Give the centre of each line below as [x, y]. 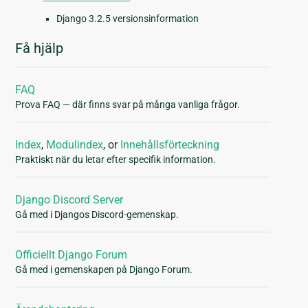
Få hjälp [40, 48]
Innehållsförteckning [170, 145]
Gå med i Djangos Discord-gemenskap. [97, 215]
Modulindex [75, 145]
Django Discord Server [69, 200]
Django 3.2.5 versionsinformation [128, 19]
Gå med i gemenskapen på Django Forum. [104, 270]
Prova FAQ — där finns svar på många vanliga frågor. [128, 105]
